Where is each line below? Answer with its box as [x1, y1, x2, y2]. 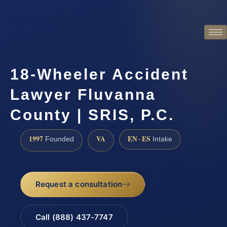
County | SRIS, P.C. [10, 106, 174, 124]
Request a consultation [35, 179, 123, 189]
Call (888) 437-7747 [35, 212, 113, 222]
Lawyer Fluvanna [10, 86, 156, 103]
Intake [150, 135, 172, 143]
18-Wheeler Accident [10, 66, 188, 83]
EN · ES [128, 134, 150, 144]
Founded [43, 135, 74, 143]
